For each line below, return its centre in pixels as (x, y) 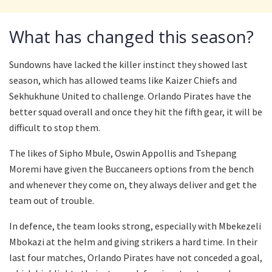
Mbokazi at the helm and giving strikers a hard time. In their (133, 242)
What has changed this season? (131, 37)
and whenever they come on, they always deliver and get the (133, 185)
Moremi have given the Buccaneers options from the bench (131, 169)
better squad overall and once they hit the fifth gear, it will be (136, 112)
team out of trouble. (52, 201)
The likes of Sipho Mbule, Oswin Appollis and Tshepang (123, 153)
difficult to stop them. (55, 128)
